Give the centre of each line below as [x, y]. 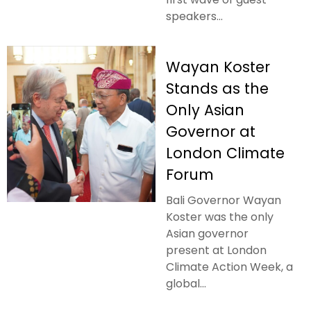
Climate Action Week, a [229, 267]
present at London [216, 250]
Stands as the [217, 88]
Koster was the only [220, 217]
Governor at [211, 131]
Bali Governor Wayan [224, 200]
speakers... [194, 16]
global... [186, 283]
